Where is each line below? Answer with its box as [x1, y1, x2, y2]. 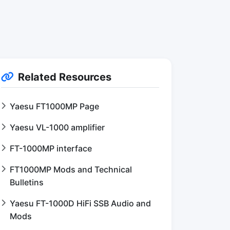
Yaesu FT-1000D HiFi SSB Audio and [10, 198, 151, 208]
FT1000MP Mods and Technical [10, 164, 132, 175]
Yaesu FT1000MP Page [10, 101, 99, 111]
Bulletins [10, 177, 44, 187]
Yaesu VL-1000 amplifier [10, 122, 105, 132]
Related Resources [18, 71, 111, 83]
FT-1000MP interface [10, 143, 92, 154]
